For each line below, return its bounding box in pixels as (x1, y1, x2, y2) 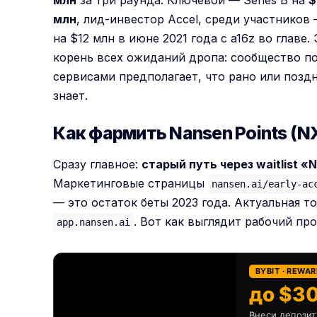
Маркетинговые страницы (53, 175, 209, 190)
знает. (53, 88, 88, 103)
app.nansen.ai (57, 216, 131, 228)
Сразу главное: (53, 156, 142, 171)
